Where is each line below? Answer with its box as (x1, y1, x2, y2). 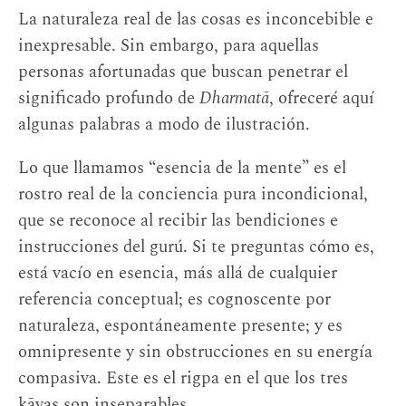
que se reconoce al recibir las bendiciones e (18, 207, 338, 234)
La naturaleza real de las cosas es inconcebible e (18, 6, 373, 34)
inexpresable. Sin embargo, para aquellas (18, 33, 319, 60)
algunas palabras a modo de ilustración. (18, 111, 310, 139)
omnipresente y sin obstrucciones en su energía (18, 338, 372, 365)
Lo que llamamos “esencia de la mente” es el (18, 154, 346, 181)
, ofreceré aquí (269, 85, 374, 112)
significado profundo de (18, 85, 199, 112)
